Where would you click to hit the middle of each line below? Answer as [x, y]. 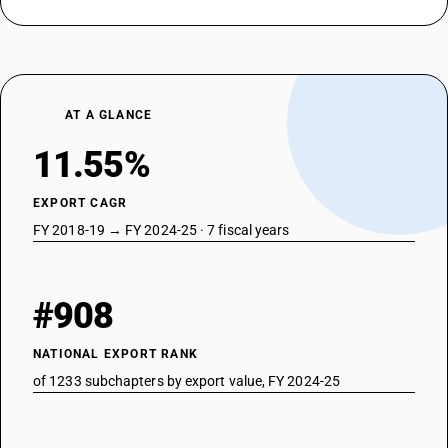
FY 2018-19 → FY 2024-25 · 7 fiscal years [161, 230]
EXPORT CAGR [80, 203]
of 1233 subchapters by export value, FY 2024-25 [186, 381]
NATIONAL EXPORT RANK [115, 354]
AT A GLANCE [109, 115]
